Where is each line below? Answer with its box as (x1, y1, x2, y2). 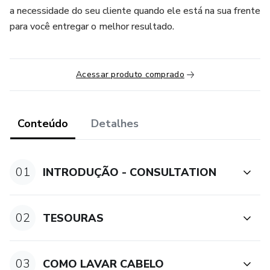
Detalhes (91, 116, 139, 131)
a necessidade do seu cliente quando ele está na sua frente (10, 4, 260, 17)
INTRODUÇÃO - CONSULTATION (43, 165, 217, 180)
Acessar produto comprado (76, 69, 184, 80)
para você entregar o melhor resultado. (10, 20, 174, 33)
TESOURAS (43, 210, 104, 225)
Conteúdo (17, 116, 68, 131)
